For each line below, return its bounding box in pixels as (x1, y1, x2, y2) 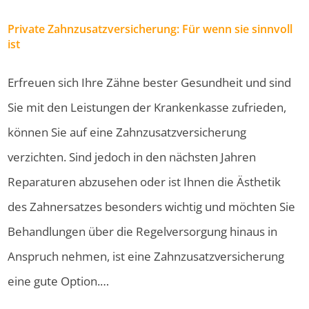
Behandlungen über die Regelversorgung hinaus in (8, 223, 278, 239)
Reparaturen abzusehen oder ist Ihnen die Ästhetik (8, 173, 281, 190)
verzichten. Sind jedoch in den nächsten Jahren (8, 148, 257, 165)
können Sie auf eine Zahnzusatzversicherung (8, 123, 247, 140)
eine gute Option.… (8, 272, 110, 289)
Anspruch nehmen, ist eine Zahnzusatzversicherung (8, 248, 285, 264)
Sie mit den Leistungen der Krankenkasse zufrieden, (8, 99, 287, 115)
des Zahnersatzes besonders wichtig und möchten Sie (8, 198, 296, 215)
